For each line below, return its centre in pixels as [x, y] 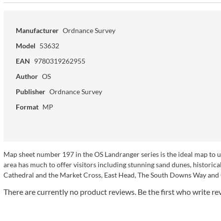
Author [27, 76]
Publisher [30, 91]
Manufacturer [37, 30]
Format [27, 107]
